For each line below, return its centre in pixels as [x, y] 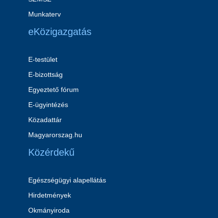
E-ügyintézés [48, 105]
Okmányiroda [49, 210]
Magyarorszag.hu [55, 135]
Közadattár [45, 120]
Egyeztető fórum [53, 90]
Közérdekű [51, 152]
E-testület [43, 59]
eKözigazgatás [60, 32]
